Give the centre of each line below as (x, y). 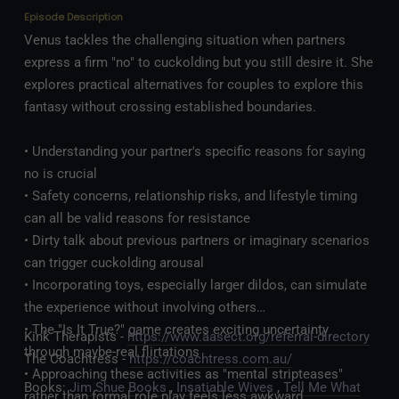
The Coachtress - (77, 358)
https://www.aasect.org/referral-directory (248, 336)
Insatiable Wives (225, 388)
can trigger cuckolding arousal (114, 263)
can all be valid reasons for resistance (137, 219)
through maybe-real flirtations (112, 352)
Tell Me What (322, 388)
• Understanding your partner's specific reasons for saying (195, 152)
